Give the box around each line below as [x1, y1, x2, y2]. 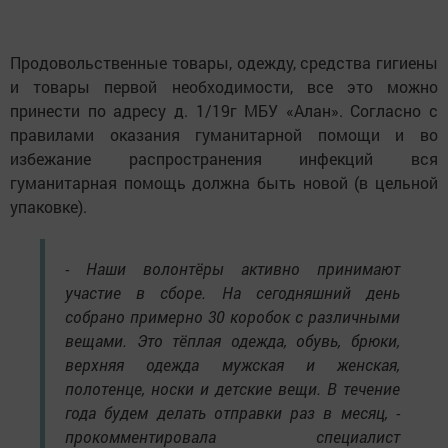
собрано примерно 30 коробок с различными [65, 305, 400, 327]
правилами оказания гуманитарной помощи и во [10, 123, 438, 145]
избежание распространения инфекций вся [10, 147, 438, 169]
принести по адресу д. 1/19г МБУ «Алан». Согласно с [10, 99, 438, 121]
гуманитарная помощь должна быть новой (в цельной [10, 171, 438, 193]
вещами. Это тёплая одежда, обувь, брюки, [65, 329, 400, 351]
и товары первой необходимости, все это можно [10, 75, 438, 97]
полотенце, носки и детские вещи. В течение [65, 377, 400, 399]
